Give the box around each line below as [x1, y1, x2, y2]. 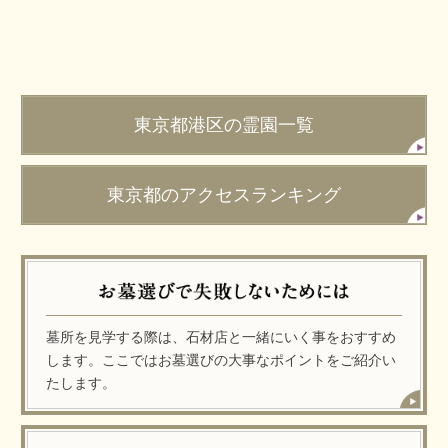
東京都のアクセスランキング [107, 185, 341, 206]
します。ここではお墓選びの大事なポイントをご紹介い [46, 352, 397, 369]
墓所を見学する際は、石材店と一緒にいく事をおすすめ [46, 329, 397, 346]
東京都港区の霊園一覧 [134, 115, 314, 136]
